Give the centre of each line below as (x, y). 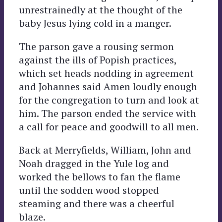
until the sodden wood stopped (89, 190)
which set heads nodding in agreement (106, 73)
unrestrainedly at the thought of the (101, 9)
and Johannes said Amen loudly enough (108, 86)
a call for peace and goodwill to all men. (109, 126)
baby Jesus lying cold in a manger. (95, 23)
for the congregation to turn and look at (109, 100)
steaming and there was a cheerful (97, 203)
